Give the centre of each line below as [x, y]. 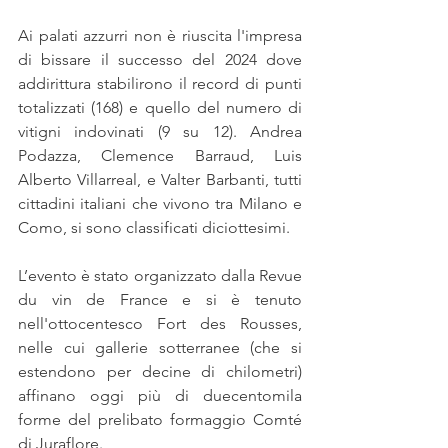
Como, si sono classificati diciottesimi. [154, 227]
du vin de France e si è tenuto [160, 299]
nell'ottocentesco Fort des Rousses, [160, 323]
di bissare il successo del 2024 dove [160, 59]
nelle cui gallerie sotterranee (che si [160, 347]
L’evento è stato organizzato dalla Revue [160, 275]
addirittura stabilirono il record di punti [160, 83]
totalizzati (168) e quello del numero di [160, 107]
